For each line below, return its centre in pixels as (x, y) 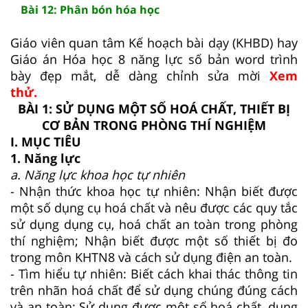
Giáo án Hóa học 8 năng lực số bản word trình (154, 59)
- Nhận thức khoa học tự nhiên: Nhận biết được (154, 191)
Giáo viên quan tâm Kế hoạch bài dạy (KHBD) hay (154, 42)
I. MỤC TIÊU (46, 141)
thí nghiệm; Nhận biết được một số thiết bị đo (154, 240)
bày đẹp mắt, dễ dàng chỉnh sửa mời (140, 75)
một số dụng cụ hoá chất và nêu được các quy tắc (154, 207)
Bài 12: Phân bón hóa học (90, 9)
